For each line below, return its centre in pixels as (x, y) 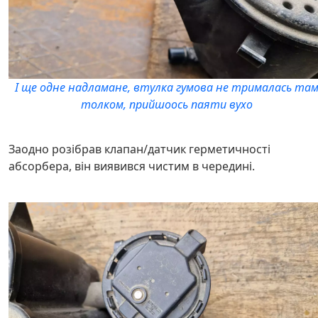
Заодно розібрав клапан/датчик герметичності (139, 149)
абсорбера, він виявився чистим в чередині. (132, 166)
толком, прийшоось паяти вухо (167, 104)
